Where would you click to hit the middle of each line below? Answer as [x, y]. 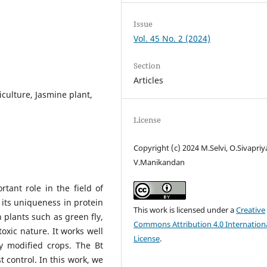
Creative [251, 210]
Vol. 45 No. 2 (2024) [172, 38]
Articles [149, 80]
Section [147, 65]
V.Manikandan [159, 162]
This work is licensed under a [185, 210]
